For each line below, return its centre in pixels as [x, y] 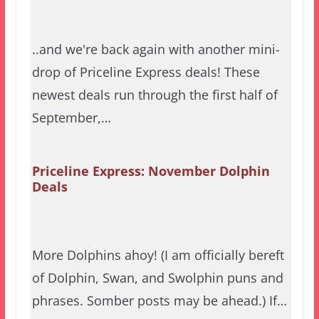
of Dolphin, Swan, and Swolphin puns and [157, 277]
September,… [71, 118]
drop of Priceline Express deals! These [146, 72]
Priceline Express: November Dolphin [151, 171]
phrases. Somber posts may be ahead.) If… [159, 300]
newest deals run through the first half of [155, 95]
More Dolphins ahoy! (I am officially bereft [158, 255]
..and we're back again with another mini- [156, 49]
